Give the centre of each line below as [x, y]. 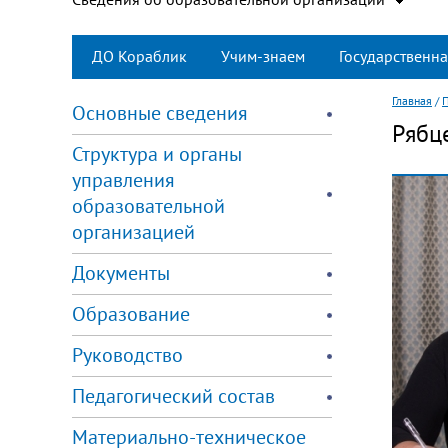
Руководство [127, 355]
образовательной [148, 206]
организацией [133, 232]
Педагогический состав [173, 396]
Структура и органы [157, 154]
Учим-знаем [263, 56]
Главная [412, 100]
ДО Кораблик [139, 56]
